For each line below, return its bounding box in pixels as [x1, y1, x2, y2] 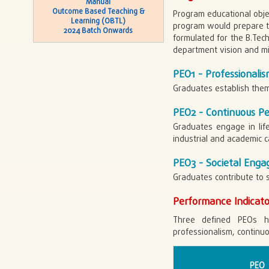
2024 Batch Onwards [64, 26, 133, 37]
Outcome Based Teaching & [52, 7, 145, 18]
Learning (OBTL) [71, 16, 126, 28]
